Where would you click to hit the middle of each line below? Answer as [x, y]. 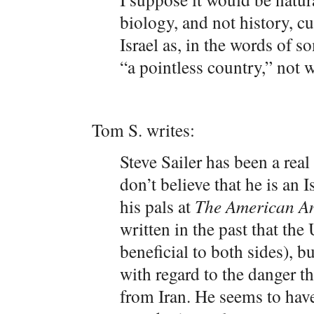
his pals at [157, 206]
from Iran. [157, 296]
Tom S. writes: [143, 130]
